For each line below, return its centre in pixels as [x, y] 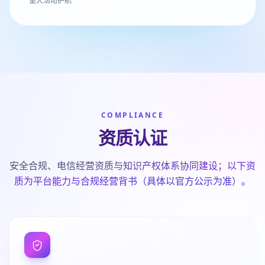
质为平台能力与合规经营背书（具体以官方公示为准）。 [132, 181]
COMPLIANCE [132, 115]
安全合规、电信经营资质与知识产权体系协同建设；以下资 [132, 166]
